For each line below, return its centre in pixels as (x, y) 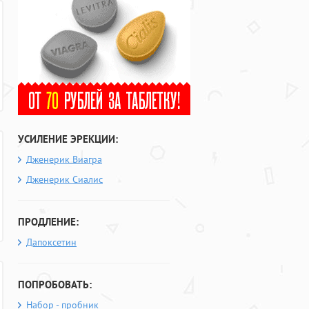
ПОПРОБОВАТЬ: (55, 285)
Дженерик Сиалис (64, 179)
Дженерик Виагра (64, 159)
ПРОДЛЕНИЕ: (48, 222)
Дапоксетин (51, 242)
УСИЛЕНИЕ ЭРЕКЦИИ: (68, 139)
